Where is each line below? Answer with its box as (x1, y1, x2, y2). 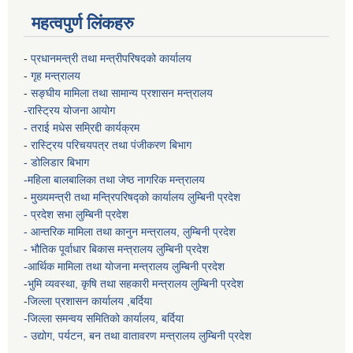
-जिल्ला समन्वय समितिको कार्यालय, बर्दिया (24, 312, 187, 325)
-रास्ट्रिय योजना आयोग (24, 104, 118, 117)
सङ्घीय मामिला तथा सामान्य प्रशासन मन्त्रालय (31, 87, 213, 100)
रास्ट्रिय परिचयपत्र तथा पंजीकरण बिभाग (31, 139, 195, 152)
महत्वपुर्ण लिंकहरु (32, 13, 134, 34)
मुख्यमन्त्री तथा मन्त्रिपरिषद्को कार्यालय (31, 191, 188, 204)
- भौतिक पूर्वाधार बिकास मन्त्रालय (24, 243, 156, 256)
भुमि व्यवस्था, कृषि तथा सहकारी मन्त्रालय (28, 277, 191, 291)
